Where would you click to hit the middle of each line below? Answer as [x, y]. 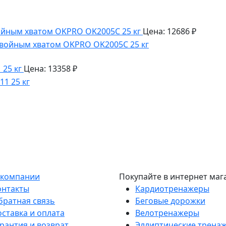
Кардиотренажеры [172, 188]
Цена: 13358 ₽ [50, 69]
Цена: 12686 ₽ [169, 32]
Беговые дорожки [170, 201]
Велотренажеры [167, 213]
